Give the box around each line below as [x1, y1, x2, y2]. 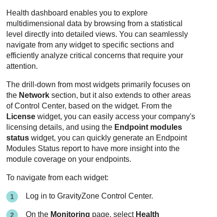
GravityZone [57, 192, 100, 201]
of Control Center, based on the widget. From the [6, 102, 172, 110]
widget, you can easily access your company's [35, 112, 196, 121]
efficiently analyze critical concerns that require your [6, 51, 184, 60]
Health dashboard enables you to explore [6, 9, 148, 17]
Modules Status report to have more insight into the [6, 144, 180, 153]
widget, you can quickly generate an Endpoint [29, 134, 187, 142]
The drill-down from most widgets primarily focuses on [6, 80, 191, 89]
